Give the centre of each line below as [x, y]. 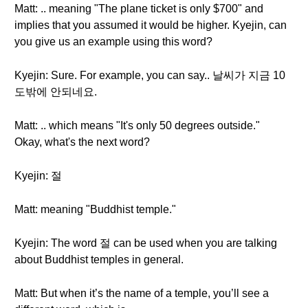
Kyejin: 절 [38, 176]
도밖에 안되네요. [56, 92]
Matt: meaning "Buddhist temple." [95, 209]
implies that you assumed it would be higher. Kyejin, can [151, 25]
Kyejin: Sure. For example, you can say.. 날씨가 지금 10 [150, 75]
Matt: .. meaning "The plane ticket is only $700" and [139, 9]
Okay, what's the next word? [82, 142]
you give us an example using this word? [113, 42]
